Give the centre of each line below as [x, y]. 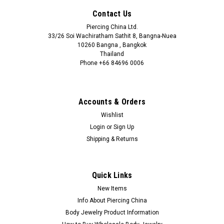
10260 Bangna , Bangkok [112, 45]
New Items [112, 188]
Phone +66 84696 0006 [112, 63]
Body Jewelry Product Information [112, 212]
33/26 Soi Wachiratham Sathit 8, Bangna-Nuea [112, 36]
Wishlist [112, 115]
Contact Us [112, 13]
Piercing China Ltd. [112, 27]
